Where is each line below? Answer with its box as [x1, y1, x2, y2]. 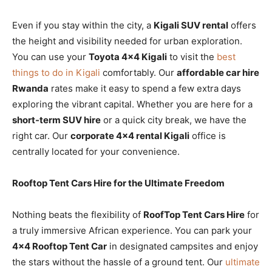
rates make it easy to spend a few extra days [49, 82, 241, 94]
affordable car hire [177, 66, 259, 78]
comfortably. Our [100, 66, 177, 78]
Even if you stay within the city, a [12, 19, 154, 31]
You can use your [12, 50, 89, 63]
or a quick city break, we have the [101, 114, 246, 126]
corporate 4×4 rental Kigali [70, 129, 189, 141]
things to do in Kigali [12, 66, 100, 78]
